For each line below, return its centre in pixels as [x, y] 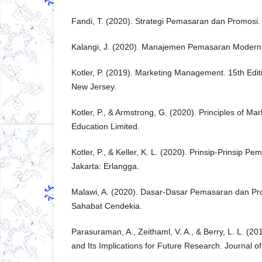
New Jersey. [94, 87]
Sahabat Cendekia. [107, 206]
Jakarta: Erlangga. [105, 166]
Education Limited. [106, 127]
